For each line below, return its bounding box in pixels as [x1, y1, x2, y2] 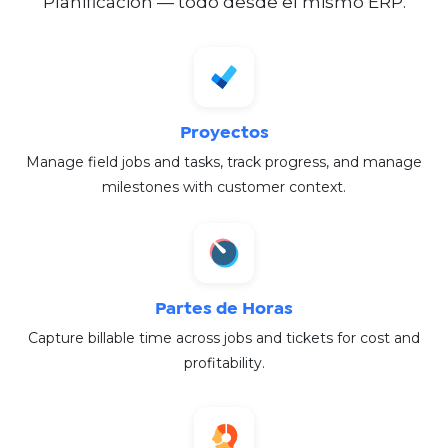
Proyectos [179, 126, 269, 142]
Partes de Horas [155, 302, 293, 318]
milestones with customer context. [102, 178, 346, 197]
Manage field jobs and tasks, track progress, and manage [26, 153, 422, 172]
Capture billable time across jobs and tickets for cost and [28, 329, 420, 348]
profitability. [183, 354, 265, 373]
